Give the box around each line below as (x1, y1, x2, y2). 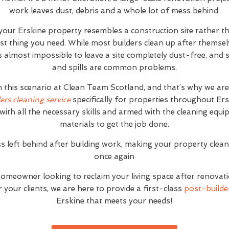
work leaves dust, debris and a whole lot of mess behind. (9, 6, 220, 15)
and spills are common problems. (52, 63, 177, 72)
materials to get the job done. (59, 120, 169, 129)
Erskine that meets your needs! (56, 196, 173, 205)
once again (94, 152, 135, 161)
